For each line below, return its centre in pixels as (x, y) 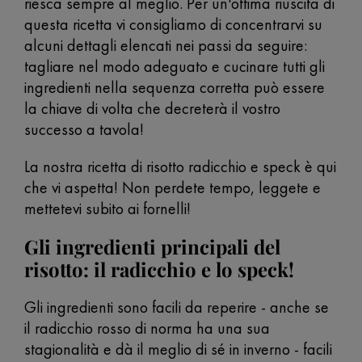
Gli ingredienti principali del (152, 246)
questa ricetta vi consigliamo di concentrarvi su (173, 24)
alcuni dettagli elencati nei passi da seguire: (166, 45)
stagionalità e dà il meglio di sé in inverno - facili (178, 349)
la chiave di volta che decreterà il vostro (152, 108)
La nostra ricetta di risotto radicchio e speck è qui (180, 166)
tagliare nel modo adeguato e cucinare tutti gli (175, 66)
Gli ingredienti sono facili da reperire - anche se (177, 307)
